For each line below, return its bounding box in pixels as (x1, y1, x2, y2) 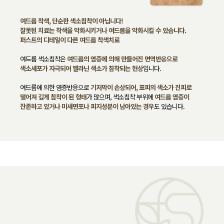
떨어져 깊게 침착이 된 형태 (20, 91, 86, 101)
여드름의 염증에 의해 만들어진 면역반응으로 (67, 53, 177, 63)
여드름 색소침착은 (20, 53, 67, 63)
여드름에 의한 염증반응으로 (20, 82, 90, 92)
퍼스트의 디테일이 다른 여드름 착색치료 (20, 34, 119, 44)
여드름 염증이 (154, 91, 189, 101)
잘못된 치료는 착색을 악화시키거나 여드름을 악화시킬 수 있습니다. (20, 25, 186, 35)
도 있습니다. (154, 101, 184, 111)
